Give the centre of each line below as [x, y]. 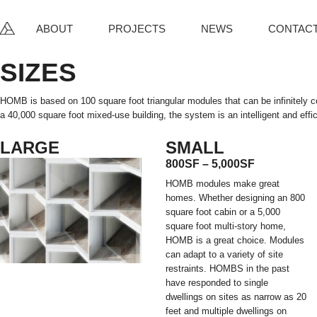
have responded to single [217, 282]
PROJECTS [137, 29]
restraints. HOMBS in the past [227, 268]
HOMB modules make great [222, 183]
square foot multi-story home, [225, 226]
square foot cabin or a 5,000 [223, 212]
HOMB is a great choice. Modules [235, 240]
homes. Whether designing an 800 [235, 197]
